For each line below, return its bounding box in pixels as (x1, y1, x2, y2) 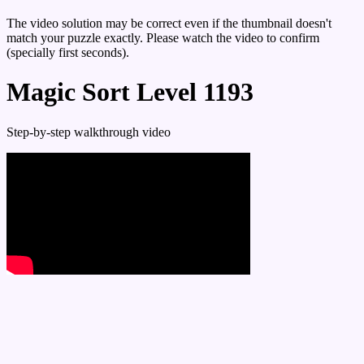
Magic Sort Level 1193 (6, 77, 253, 107)
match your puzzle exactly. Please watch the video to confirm (6, 31, 319, 45)
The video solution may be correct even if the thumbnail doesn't (6, 16, 331, 30)
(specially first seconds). (6, 45, 129, 59)
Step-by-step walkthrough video (6, 124, 171, 139)
